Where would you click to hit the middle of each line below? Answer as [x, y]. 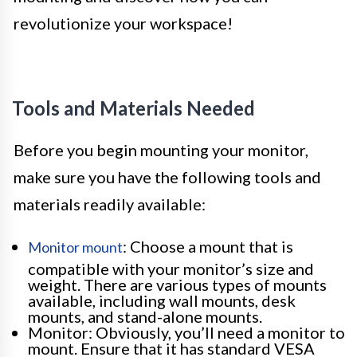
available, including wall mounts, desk [162, 301]
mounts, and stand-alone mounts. [145, 317]
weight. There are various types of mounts [177, 285]
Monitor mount [75, 247]
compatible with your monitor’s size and [171, 269]
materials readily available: [110, 204]
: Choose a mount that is [208, 247]
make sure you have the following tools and [167, 177]
